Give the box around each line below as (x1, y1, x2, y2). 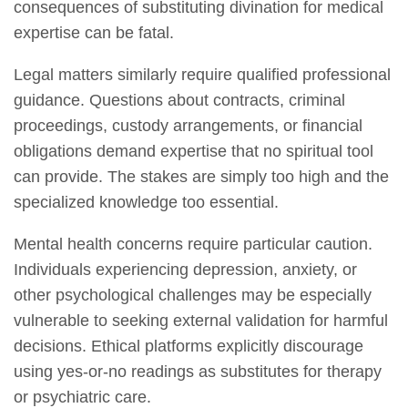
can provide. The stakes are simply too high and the (14, 168, 389, 187)
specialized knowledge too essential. (14, 193, 279, 212)
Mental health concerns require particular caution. (14, 235, 372, 254)
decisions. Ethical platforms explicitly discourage (14, 337, 363, 356)
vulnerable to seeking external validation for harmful (14, 311, 388, 331)
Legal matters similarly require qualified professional (14, 66, 391, 85)
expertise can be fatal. (14, 24, 174, 43)
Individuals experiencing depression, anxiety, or (14, 260, 357, 280)
